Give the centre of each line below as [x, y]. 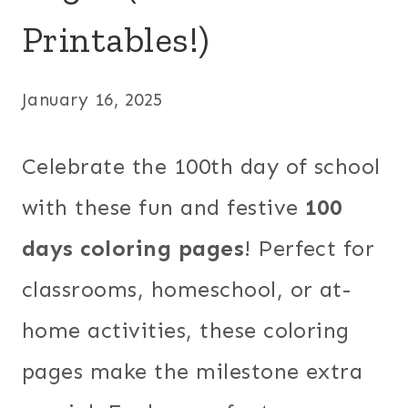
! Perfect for [310, 248]
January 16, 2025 [92, 99]
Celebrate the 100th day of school [201, 166]
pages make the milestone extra [193, 371]
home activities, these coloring [186, 330]
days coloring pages [133, 248]
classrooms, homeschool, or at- [187, 289]
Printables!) [116, 39]
